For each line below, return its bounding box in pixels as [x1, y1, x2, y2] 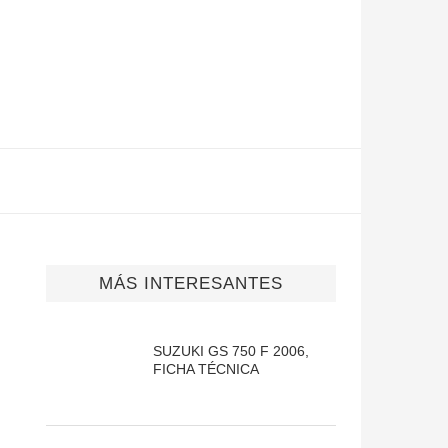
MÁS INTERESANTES [99, 273, 283, 293]
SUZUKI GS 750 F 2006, [152, 342, 309, 359]
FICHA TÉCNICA [152, 360, 259, 377]
